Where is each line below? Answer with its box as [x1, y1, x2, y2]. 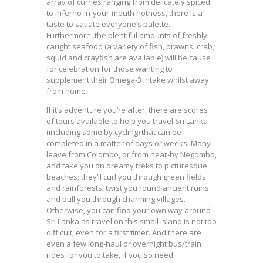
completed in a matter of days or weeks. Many [46, 137, 211, 149]
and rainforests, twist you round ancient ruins [46, 182, 209, 193]
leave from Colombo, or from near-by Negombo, [46, 149, 217, 160]
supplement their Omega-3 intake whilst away [46, 74, 209, 85]
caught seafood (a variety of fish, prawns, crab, [46, 41, 214, 52]
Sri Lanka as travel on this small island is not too [46, 215, 217, 227]
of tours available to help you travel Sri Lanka [46, 115, 208, 126]
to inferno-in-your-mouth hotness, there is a [46, 7, 203, 18]
